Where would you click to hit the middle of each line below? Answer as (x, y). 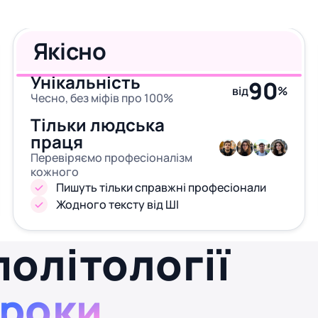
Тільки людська (97, 125)
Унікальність (85, 82)
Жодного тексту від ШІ (117, 204)
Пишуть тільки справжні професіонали (161, 187)
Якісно (70, 51)
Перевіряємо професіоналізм (111, 158)
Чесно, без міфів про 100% (102, 98)
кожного (54, 172)
